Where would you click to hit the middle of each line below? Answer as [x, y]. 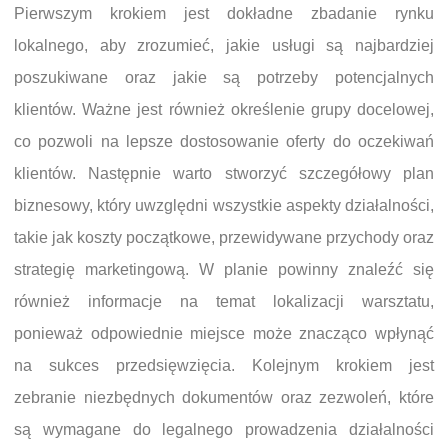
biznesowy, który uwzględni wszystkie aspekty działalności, [224, 205]
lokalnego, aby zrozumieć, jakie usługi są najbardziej [224, 45]
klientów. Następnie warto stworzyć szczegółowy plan [224, 173]
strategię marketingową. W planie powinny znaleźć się [224, 269]
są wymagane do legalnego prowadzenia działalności [224, 429]
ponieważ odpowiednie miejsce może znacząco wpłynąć [224, 333]
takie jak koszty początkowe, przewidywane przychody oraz [224, 237]
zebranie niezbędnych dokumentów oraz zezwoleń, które [224, 397]
